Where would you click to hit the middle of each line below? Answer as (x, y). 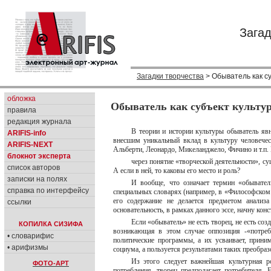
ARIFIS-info (27, 133)
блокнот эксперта (39, 156)
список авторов (34, 168)
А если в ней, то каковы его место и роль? (177, 171)
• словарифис (31, 236)
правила (22, 110)
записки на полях (37, 179)
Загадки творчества (170, 76)
